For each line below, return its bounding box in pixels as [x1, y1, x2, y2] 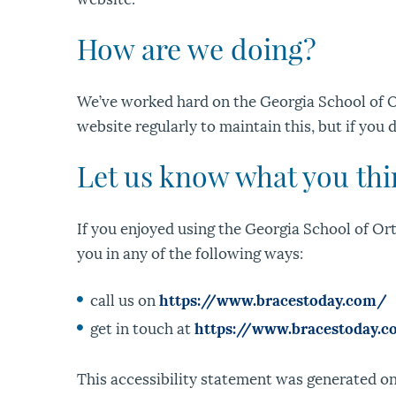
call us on [90, 287, 159, 311]
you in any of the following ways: [77, 240, 303, 264]
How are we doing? [77, 29, 316, 68]
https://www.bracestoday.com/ [159, 287, 387, 311]
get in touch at [90, 316, 194, 339]
